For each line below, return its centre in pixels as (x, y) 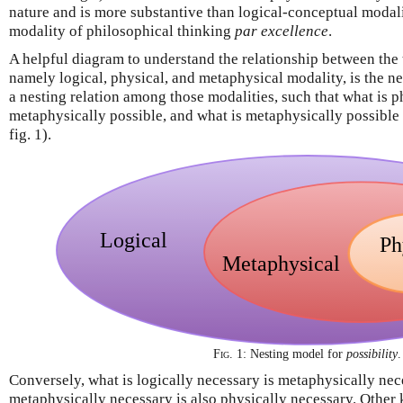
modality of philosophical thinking (122, 31)
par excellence (282, 31)
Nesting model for (296, 354)
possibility (372, 354)
